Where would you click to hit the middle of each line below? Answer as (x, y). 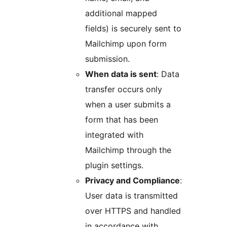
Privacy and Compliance (133, 181)
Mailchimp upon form (126, 44)
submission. (107, 59)
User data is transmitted (131, 196)
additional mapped (121, 13)
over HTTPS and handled (133, 211)
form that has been (122, 120)
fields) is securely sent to (133, 29)
